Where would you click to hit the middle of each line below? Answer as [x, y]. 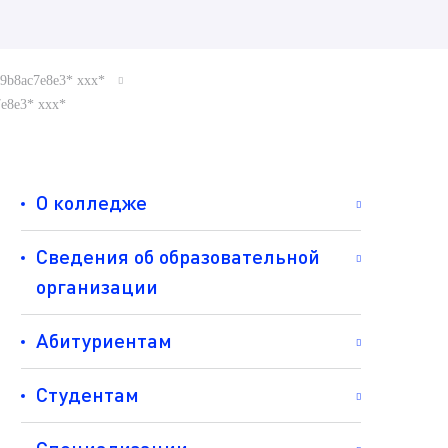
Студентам [87, 394]
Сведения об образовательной [178, 256]
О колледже [91, 202]
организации [97, 286]
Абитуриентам [104, 340]
